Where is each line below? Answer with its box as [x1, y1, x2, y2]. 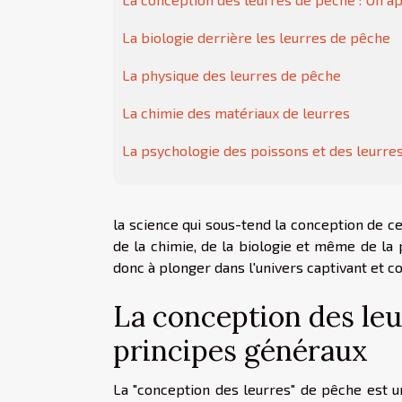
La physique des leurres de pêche [122, 66, 341, 83]
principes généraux [113, 331, 368, 369]
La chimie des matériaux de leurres [122, 103, 350, 121]
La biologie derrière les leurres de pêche [122, 28, 390, 46]
